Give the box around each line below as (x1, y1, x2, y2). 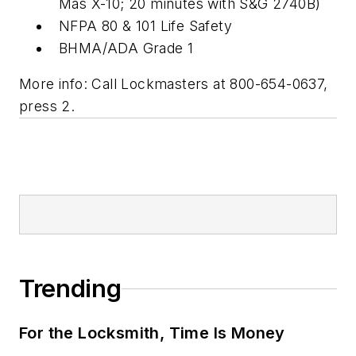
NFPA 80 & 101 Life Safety (59, 17, 232, 34)
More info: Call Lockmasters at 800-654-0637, (19, 75, 328, 93)
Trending (19, 274, 122, 304)
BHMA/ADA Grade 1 (59, 39, 194, 56)
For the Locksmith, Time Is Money (19, 323, 285, 343)
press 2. (19, 98, 84, 115)
